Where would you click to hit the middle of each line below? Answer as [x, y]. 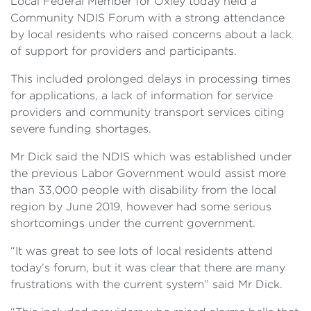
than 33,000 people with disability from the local [143, 190]
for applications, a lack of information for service [142, 95]
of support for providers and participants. [124, 51]
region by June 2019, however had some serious [141, 207]
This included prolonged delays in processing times [151, 79]
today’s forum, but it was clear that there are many [148, 268]
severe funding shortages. [81, 129]
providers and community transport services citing [148, 112]
